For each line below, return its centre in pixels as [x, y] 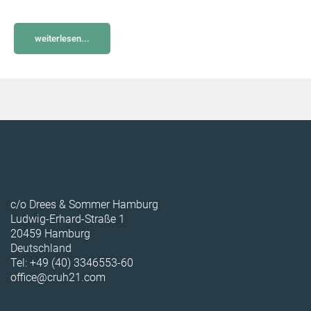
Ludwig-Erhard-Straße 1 [68, 219]
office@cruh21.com [58, 278]
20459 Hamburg [50, 234]
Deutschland [41, 249]
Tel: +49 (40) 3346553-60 [72, 263]
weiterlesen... [62, 39]
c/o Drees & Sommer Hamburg [84, 205]
